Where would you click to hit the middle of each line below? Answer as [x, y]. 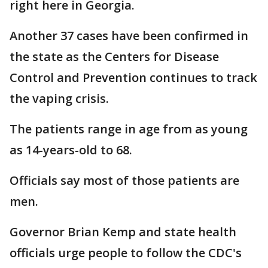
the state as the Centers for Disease [114, 57]
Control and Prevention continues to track [133, 77]
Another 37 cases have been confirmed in [129, 36]
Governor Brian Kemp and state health [123, 232]
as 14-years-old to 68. [71, 150]
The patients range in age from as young [129, 129]
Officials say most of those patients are [124, 180]
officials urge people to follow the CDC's [126, 253]
